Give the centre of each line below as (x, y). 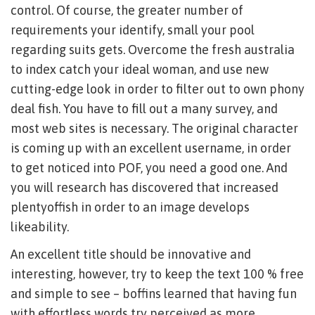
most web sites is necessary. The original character (154, 128)
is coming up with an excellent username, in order (151, 148)
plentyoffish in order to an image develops (130, 207)
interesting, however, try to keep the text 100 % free (157, 274)
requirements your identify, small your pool (133, 30)
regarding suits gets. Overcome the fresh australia (153, 50)
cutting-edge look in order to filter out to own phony (157, 89)
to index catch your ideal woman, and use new (140, 69)
